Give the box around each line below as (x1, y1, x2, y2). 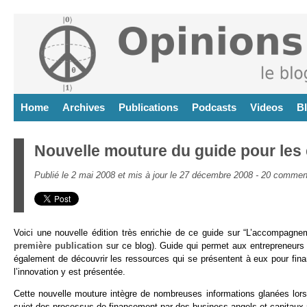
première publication (14, 241, 103, 251)
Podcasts (192, 101, 236, 113)
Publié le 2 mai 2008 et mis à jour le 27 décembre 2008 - (34, 170, 261, 180)
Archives (62, 101, 105, 113)
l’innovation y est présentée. (14, 267, 125, 277)
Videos (250, 101, 283, 113)
